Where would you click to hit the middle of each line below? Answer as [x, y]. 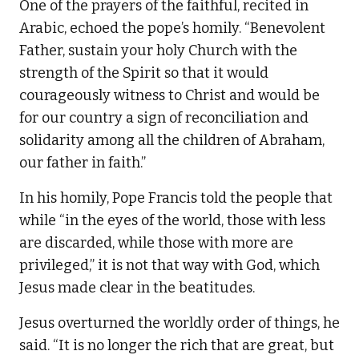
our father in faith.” [83, 163]
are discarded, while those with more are [156, 243]
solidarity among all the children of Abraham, [172, 141]
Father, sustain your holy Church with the [158, 51]
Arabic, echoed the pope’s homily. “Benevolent [172, 28]
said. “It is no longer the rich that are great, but [177, 346]
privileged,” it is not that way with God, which [169, 266]
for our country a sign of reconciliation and [164, 118]
